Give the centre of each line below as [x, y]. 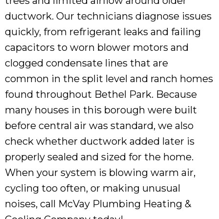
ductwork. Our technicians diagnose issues [108, 16]
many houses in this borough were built [101, 110]
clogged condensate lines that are [87, 63]
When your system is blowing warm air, [100, 172]
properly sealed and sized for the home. [99, 157]
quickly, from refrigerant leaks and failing [103, 32]
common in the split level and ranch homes [109, 78]
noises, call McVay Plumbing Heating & [98, 204]
